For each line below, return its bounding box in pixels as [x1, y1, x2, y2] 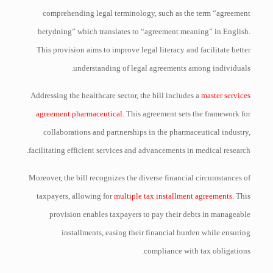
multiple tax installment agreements [114, 191, 233, 200]
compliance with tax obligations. [144, 246, 251, 255]
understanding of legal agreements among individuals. [73, 63, 251, 73]
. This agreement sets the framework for [122, 109, 251, 118]
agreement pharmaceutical [36, 109, 123, 118]
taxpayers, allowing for [37, 191, 115, 200]
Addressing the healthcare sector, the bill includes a [30, 91, 202, 100]
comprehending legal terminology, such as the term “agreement [43, 9, 251, 18]
